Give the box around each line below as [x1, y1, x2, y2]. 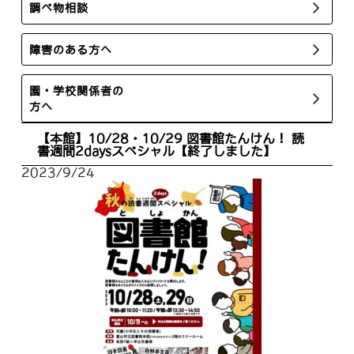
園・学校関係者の [29, 85, 125, 96]
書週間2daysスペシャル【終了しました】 [37, 144, 277, 157]
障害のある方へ [29, 43, 113, 55]
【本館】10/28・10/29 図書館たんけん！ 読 [37, 131, 305, 145]
